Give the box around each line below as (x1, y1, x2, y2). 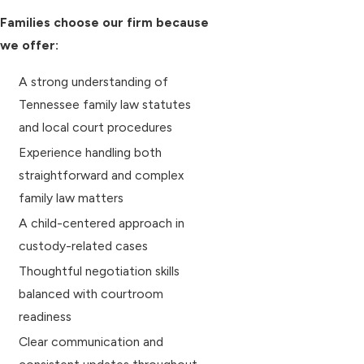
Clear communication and (19, 334, 164, 350)
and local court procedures (19, 119, 173, 135)
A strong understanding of (19, 73, 169, 89)
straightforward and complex (19, 167, 184, 183)
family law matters (19, 190, 124, 206)
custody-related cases (19, 238, 149, 254)
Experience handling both (19, 145, 162, 160)
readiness (19, 309, 72, 325)
